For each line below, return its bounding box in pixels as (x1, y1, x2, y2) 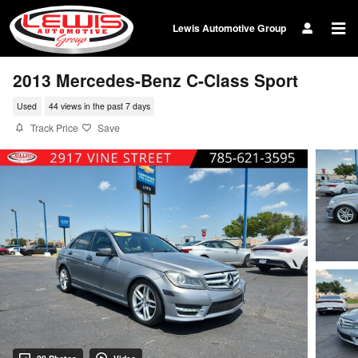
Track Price (30, 121, 78, 134)
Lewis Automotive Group (173, 21, 286, 35)
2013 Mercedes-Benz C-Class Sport (13, 68, 298, 92)
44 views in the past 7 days (48, 100, 150, 113)
